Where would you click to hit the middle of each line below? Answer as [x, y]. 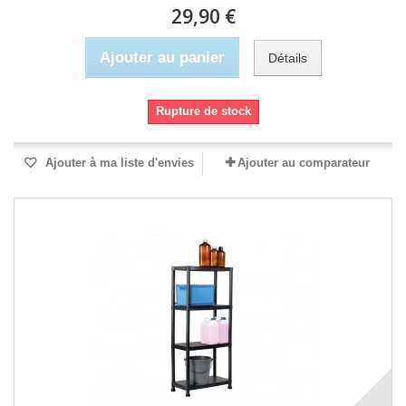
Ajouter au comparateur [304, 163]
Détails [287, 58]
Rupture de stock [203, 111]
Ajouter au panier [162, 58]
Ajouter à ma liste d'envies [118, 163]
